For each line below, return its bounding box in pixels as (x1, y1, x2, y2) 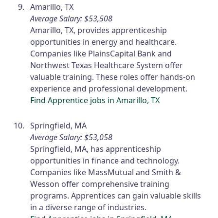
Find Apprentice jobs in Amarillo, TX (30, 95, 160, 106)
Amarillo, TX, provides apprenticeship (30, 25, 167, 36)
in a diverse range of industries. (30, 202, 147, 213)
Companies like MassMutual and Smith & (30, 167, 182, 178)
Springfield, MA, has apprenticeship (30, 144, 162, 155)
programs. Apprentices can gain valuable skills (30, 190, 201, 201)
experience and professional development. (30, 83, 188, 94)
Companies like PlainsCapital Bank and (30, 48, 172, 59)
